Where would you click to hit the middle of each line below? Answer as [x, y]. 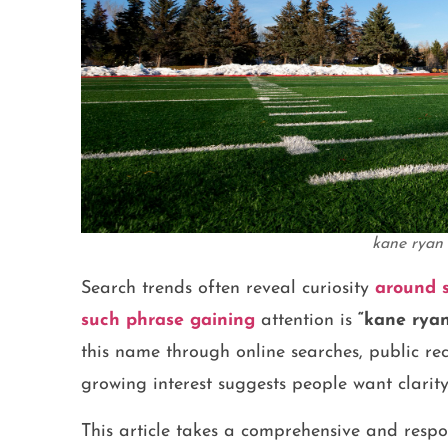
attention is [309, 321]
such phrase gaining [170, 321]
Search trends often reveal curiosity [224, 289]
